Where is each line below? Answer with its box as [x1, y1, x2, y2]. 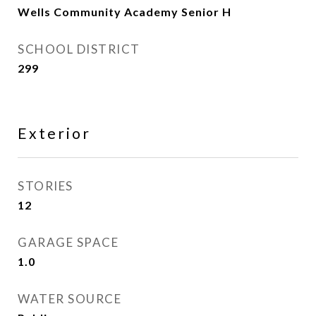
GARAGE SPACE [18, 235, 119, 250]
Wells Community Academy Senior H [18, 5, 231, 18]
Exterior [18, 124, 91, 142]
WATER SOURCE [18, 291, 121, 306]
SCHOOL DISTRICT [18, 42, 140, 56]
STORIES [18, 178, 73, 193]
